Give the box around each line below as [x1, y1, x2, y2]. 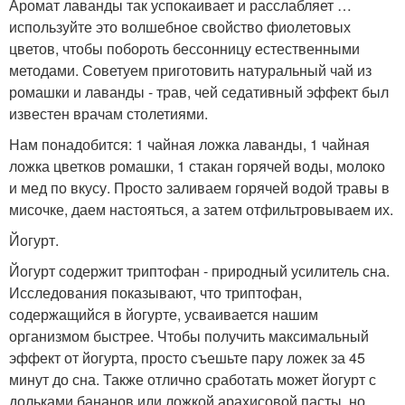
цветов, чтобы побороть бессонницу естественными [9, 37, 360, 59]
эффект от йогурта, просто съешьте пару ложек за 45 [9, 346, 365, 368]
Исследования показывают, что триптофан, [9, 281, 302, 303]
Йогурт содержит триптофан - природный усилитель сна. [9, 259, 390, 281]
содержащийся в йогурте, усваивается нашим [9, 303, 318, 325]
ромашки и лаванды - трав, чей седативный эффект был [9, 80, 389, 102]
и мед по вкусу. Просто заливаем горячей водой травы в [9, 176, 390, 198]
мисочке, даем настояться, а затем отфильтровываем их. [9, 198, 393, 220]
